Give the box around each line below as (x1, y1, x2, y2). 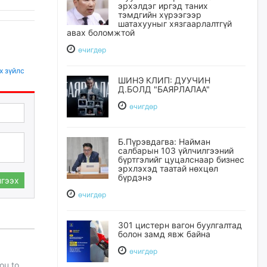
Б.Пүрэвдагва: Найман (118, 136, 210, 147)
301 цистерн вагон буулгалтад (118, 220, 242, 230)
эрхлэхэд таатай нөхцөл (118, 163, 218, 173)
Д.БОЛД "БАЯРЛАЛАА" (118, 84, 210, 94)
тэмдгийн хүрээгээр (118, 10, 201, 20)
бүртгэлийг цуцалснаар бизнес (118, 154, 244, 164)
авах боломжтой (67, 27, 135, 38)
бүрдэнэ (118, 172, 152, 182)
